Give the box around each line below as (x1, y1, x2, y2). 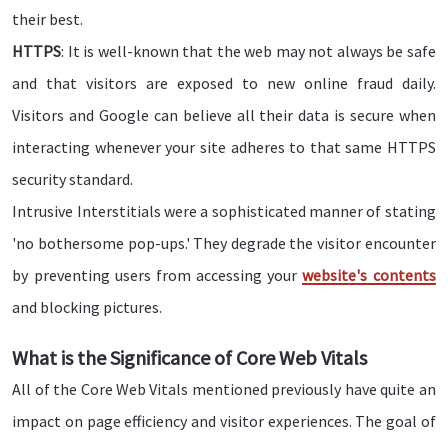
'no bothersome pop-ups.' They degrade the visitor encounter (12, 233, 436, 254)
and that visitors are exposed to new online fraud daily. (12, 73, 436, 94)
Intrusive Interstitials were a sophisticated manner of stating (12, 201, 436, 222)
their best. (12, 9, 84, 30)
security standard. (12, 169, 134, 190)
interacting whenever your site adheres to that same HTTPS (12, 137, 436, 158)
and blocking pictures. (12, 297, 163, 318)
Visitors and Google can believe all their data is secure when (12, 105, 436, 126)
